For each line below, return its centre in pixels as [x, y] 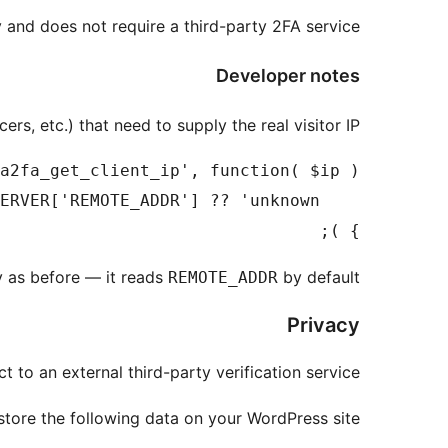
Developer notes [288, 76]
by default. [319, 277]
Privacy [323, 325]
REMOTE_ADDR [223, 278]
